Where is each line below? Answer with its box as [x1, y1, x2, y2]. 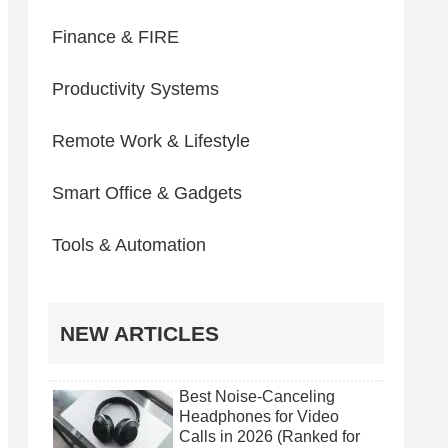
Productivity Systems [52, 78, 219, 99]
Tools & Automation [52, 234, 206, 255]
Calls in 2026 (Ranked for [179, 428, 360, 446]
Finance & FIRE [52, 26, 179, 47]
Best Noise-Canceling [179, 388, 335, 406]
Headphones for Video [179, 408, 339, 426]
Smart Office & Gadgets [52, 182, 242, 203]
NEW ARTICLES [60, 322, 219, 346]
